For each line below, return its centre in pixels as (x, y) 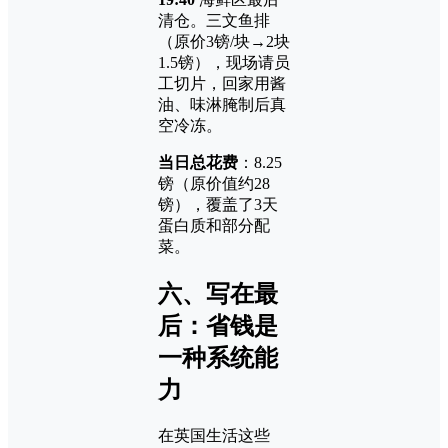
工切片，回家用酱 (222, 83)
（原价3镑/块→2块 (224, 41)
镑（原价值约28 (214, 183)
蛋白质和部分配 (214, 225)
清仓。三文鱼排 (214, 20)
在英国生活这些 (214, 435)
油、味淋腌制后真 (222, 104)
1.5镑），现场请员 (224, 62)
